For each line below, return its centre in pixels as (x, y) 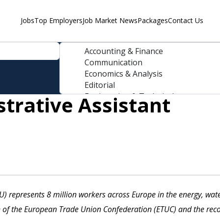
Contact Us (185, 21)
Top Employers (58, 21)
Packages (152, 21)
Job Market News (110, 21)
